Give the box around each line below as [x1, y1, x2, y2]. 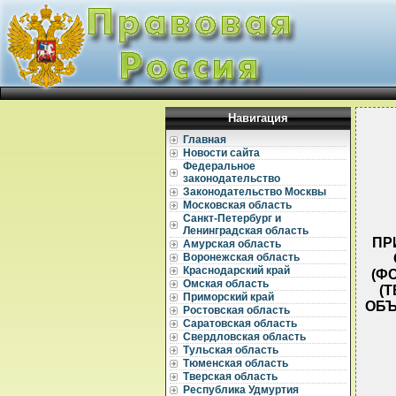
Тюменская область [183, 357, 288, 369]
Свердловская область [183, 331, 306, 343]
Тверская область [183, 370, 278, 383]
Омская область [183, 278, 269, 290]
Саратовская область [183, 317, 297, 330]
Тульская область [183, 344, 278, 356]
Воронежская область [183, 251, 300, 263]
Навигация [228, 111, 288, 125]
